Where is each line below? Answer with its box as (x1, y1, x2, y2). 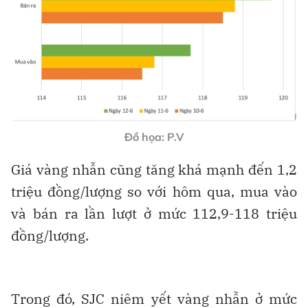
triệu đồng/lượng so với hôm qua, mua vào (11, 181, 297, 201)
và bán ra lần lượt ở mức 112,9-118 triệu (11, 203, 297, 223)
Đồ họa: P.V (124, 129, 184, 144)
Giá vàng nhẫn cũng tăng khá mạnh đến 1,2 (11, 159, 297, 179)
